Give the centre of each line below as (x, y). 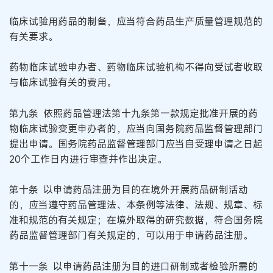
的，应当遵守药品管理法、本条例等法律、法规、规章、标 (136, 205)
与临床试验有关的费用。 (63, 83)
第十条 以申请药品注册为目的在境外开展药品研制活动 (129, 190)
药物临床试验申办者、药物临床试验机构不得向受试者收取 (136, 67)
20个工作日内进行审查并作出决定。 (88, 159)
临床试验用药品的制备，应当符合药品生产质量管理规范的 (136, 21)
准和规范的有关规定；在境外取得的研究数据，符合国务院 (136, 220)
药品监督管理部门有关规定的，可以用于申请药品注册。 (131, 236)
